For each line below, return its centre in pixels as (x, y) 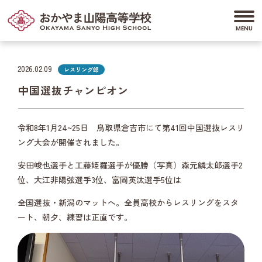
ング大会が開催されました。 (71, 142)
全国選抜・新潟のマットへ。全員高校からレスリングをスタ (128, 202)
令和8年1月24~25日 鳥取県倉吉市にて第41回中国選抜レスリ (131, 127)
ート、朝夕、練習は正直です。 (75, 217)
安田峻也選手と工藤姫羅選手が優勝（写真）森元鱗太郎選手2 (130, 165)
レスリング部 (81, 69)
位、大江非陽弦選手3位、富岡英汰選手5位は (99, 180)
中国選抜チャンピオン (73, 90)
